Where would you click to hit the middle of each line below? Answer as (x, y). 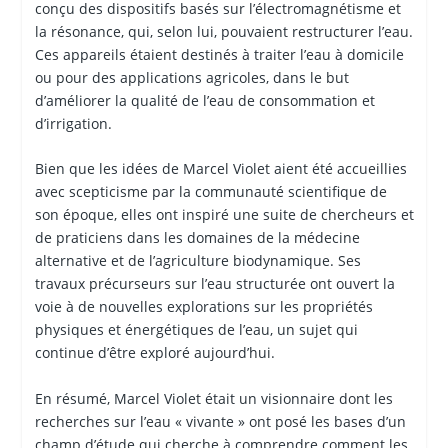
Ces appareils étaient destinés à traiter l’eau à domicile (219, 54)
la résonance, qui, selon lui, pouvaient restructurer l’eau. (223, 31)
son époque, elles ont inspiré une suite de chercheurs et (224, 215)
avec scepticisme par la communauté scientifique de (210, 192)
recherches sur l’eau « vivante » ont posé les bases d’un (220, 421)
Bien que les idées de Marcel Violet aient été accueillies (220, 169)
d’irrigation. (73, 123)
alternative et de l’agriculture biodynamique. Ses (197, 261)
